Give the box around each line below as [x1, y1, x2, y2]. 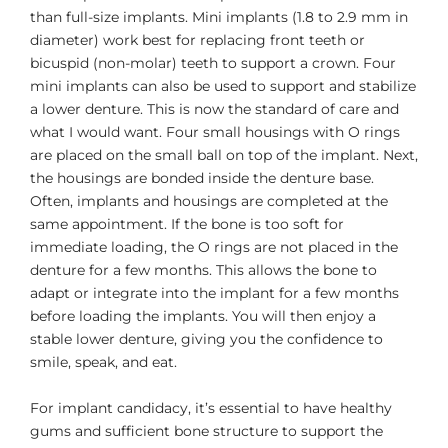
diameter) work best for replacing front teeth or [30, 31, 365, 50]
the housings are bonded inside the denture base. [30, 169, 374, 188]
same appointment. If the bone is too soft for [30, 215, 344, 234]
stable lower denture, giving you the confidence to [30, 330, 383, 349]
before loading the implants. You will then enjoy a [30, 307, 376, 326]
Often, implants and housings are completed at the [30, 192, 388, 211]
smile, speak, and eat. [30, 353, 177, 372]
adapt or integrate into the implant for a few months [30, 284, 399, 303]
